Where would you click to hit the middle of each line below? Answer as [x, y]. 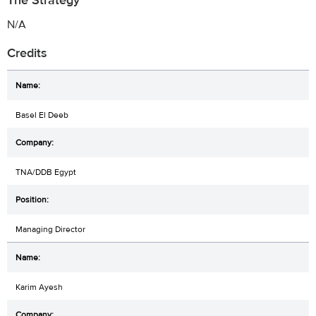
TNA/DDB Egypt [46, 172]
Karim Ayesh [39, 287]
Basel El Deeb [42, 115]
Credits [27, 53]
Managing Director [50, 229]
